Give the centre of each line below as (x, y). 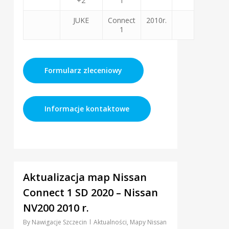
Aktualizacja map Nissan (85, 177)
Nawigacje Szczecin (59, 222)
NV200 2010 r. (56, 208)
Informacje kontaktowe (87, 109)
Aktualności (110, 222)
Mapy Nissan (148, 222)
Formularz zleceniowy (83, 71)
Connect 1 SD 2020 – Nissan (90, 193)
